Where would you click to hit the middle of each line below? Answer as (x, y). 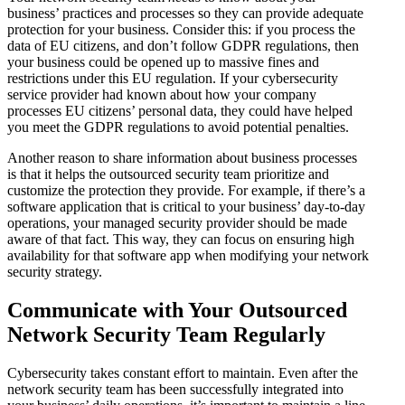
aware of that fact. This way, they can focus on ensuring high (181, 240)
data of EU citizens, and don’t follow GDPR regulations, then (183, 46)
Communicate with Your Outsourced (177, 311)
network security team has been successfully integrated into (175, 390)
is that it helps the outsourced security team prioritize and (168, 174)
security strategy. (55, 272)
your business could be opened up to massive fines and (163, 62)
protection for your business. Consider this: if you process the (181, 30)
